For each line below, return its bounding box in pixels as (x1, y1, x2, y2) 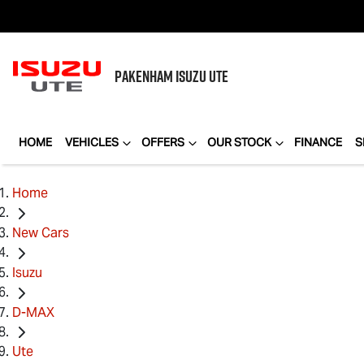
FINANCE (294, 135, 342, 149)
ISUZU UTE (175, 65, 228, 88)
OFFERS (141, 135, 184, 149)
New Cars (12, 223, 69, 241)
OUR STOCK (207, 135, 271, 149)
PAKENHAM (115, 65, 175, 88)
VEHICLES (65, 135, 119, 149)
